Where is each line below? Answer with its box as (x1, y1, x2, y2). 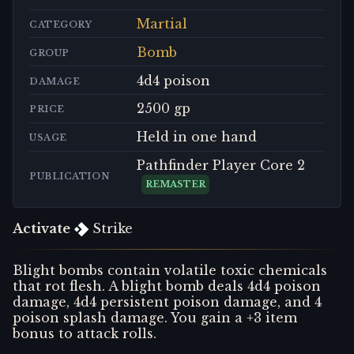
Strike (88, 220, 133, 236)
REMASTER (145, 178, 206, 190)
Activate (13, 220, 70, 236)
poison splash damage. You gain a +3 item (13, 309, 297, 326)
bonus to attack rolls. (13, 325, 156, 341)
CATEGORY (29, 19, 92, 31)
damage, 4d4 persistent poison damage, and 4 (13, 293, 322, 310)
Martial (137, 16, 187, 32)
